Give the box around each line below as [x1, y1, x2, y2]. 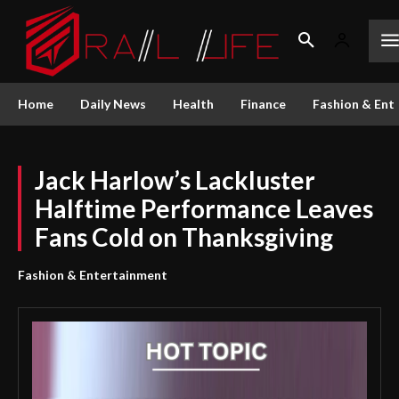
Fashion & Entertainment [18, 266, 167, 282]
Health [173, 95, 214, 111]
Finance [240, 95, 286, 111]
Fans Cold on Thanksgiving [35, 221, 333, 252]
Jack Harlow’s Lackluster [35, 164, 315, 195]
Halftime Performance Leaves [35, 192, 373, 224]
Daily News [80, 95, 146, 111]
